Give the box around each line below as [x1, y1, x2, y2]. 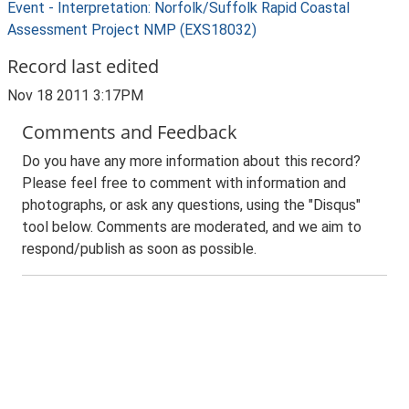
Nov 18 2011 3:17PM [7, 87, 143, 104]
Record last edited [7, 54, 159, 79]
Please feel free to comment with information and [22, 174, 346, 192]
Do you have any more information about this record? [22, 152, 361, 170]
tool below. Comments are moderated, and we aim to [22, 218, 362, 236]
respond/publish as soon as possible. [22, 240, 257, 257]
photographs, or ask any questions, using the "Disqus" [22, 196, 361, 214]
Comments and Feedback [22, 120, 237, 144]
